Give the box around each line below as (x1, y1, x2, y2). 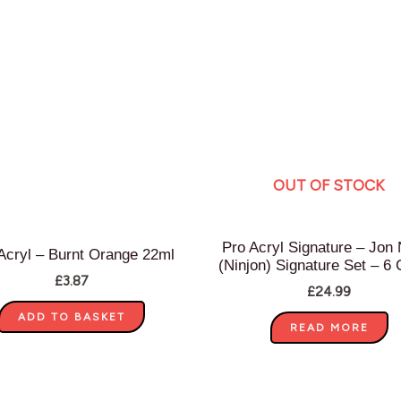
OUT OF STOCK (273, 176, 386, 195)
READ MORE (289, 321, 369, 335)
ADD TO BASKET (18, 311, 126, 324)
